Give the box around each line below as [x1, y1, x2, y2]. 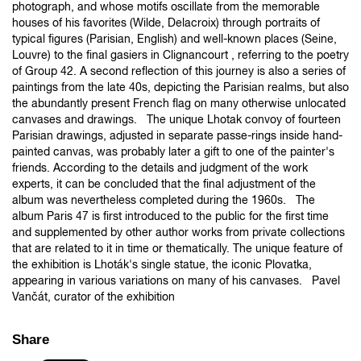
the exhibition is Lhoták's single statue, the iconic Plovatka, [12, 257, 312, 271]
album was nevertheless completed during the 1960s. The [12, 193, 315, 206]
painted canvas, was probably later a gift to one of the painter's [12, 144, 334, 158]
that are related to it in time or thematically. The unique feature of [12, 241, 342, 255]
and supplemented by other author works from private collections [12, 225, 345, 239]
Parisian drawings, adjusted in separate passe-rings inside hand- [12, 128, 342, 142]
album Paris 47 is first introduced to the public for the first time [12, 209, 329, 222]
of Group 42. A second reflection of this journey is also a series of [12, 64, 346, 77]
